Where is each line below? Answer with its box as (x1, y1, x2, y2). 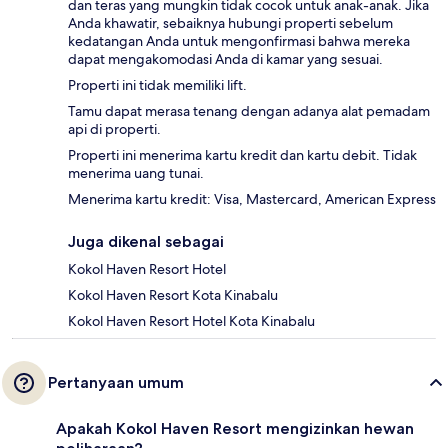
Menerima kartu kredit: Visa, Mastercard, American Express (68, 190, 436, 209)
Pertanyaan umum (48, 373, 184, 393)
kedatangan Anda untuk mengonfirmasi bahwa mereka (68, 32, 410, 51)
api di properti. (68, 120, 161, 139)
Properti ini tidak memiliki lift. (68, 76, 247, 95)
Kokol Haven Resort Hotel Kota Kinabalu (68, 312, 315, 331)
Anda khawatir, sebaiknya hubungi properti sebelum (68, 14, 393, 33)
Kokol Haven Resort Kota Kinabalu (68, 286, 278, 305)
